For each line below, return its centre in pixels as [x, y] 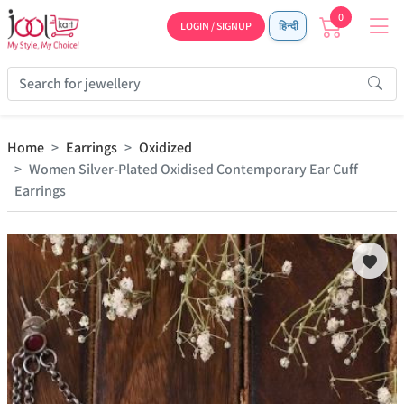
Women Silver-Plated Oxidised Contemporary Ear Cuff [193, 169]
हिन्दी [288, 26]
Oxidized [165, 147]
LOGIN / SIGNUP [216, 26]
